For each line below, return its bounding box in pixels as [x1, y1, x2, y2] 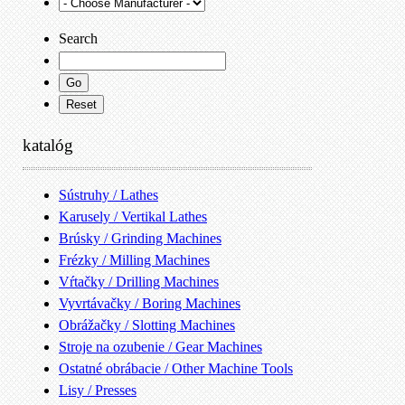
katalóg [23, 135, 73, 155]
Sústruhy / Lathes [59, 186, 158, 202]
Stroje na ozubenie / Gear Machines [59, 338, 262, 354]
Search [59, 30, 98, 46]
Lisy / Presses [59, 381, 137, 398]
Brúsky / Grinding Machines [59, 230, 221, 246]
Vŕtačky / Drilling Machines [59, 273, 219, 289]
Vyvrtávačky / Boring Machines [59, 295, 240, 311]
